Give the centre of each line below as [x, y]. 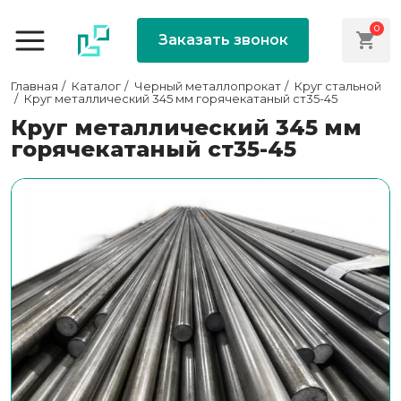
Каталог [96, 86]
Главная [34, 86]
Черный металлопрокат [208, 86]
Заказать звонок [223, 40]
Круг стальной [338, 86]
